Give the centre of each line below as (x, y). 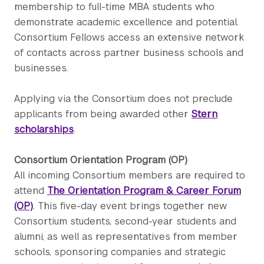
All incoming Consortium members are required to (130, 175)
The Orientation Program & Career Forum (144, 190)
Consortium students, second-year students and (125, 221)
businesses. (41, 68)
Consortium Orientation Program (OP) (101, 160)
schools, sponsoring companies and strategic (120, 252)
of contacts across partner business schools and (129, 52)
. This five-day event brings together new (130, 206)
